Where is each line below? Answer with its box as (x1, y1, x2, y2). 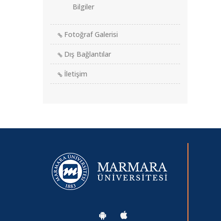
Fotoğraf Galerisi (62, 30, 118, 39)
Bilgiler (73, 2, 94, 11)
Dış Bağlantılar (62, 49, 111, 59)
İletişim (62, 69, 87, 78)
